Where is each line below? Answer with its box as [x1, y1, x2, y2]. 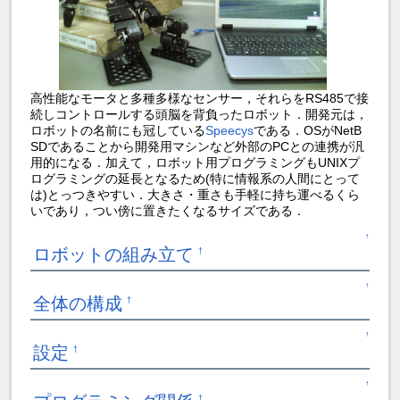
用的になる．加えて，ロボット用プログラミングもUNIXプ [30, 154, 361, 170]
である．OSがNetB [254, 122, 362, 137]
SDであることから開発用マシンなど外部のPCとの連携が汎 [30, 138, 365, 154]
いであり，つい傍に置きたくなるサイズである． [30, 203, 306, 218]
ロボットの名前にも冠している [30, 122, 206, 137]
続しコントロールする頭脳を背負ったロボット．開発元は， [30, 106, 369, 121]
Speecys [205, 122, 254, 137]
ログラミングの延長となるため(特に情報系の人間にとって [30, 171, 361, 186]
